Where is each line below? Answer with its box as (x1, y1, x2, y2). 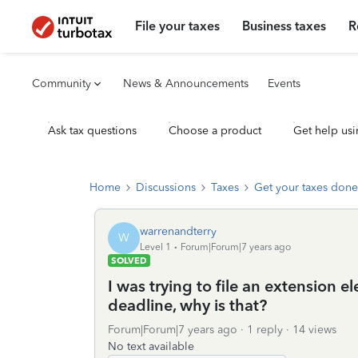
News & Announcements (123, 77, 249, 90)
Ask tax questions (48, 124, 137, 137)
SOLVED (111, 255, 147, 266)
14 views (292, 323, 336, 336)
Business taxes (242, 18, 327, 34)
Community (32, 77, 91, 90)
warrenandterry (140, 224, 217, 238)
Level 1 (140, 241, 171, 253)
